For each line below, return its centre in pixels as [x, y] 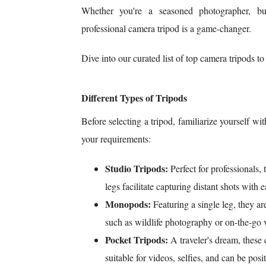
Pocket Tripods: [136, 240]
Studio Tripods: [136, 169]
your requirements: [116, 139]
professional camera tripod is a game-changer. [166, 28]
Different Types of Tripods [134, 98]
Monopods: [128, 204]
